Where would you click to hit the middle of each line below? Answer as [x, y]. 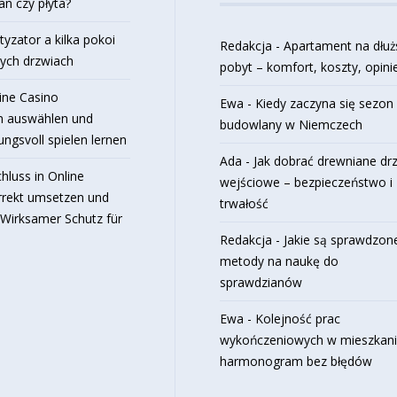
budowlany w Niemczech [292, 124]
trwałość [245, 203]
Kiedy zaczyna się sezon [325, 103]
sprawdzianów [261, 282]
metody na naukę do [280, 261]
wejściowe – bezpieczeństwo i [307, 182]
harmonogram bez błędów [296, 361]
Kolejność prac [298, 318]
